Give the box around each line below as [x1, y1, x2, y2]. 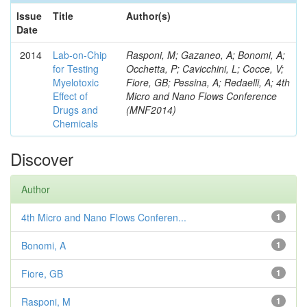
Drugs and [53, 103, 98, 116]
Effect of [53, 89, 88, 103]
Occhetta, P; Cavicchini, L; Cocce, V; [126, 62, 284, 75]
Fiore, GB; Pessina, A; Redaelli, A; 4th [126, 75, 290, 89]
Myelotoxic [53, 75, 99, 89]
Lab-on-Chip [53, 48, 107, 62]
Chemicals [53, 116, 98, 130]
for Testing [53, 62, 99, 75]
